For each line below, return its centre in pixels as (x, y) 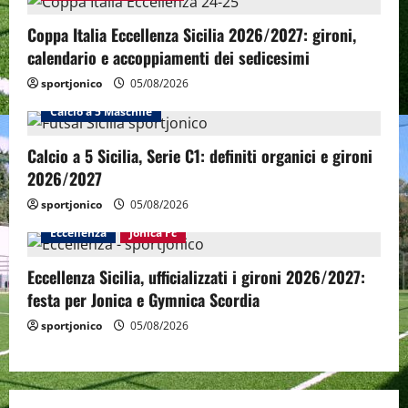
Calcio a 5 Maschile (101, 111)
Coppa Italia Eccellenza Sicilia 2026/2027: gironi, (192, 34)
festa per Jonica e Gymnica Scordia (143, 299)
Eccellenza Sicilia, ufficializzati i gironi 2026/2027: (196, 276)
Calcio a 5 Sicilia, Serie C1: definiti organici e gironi (200, 155)
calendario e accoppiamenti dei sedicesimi (168, 57)
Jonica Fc (153, 232)
